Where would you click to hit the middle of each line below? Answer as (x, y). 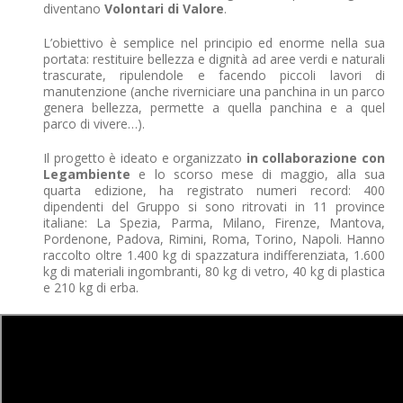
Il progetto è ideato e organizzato (145, 157)
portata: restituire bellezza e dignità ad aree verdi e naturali (214, 58)
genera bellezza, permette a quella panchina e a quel (214, 107)
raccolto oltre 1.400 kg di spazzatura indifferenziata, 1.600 (214, 255)
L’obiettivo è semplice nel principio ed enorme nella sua (214, 42)
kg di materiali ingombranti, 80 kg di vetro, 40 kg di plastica (214, 271)
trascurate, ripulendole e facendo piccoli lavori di (214, 75)
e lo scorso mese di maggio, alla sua (258, 174)
